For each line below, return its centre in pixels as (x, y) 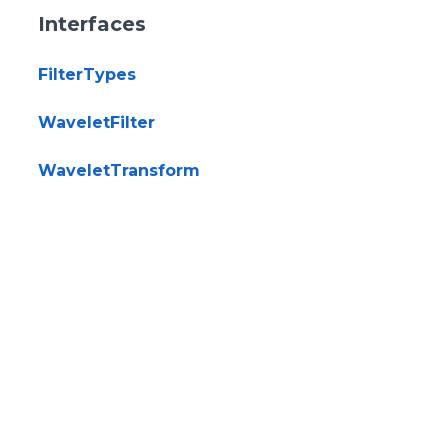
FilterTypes (87, 74)
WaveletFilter (96, 122)
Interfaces (92, 23)
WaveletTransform (119, 170)
